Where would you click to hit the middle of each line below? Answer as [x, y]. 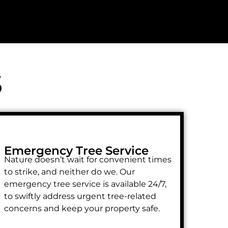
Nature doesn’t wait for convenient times [88, 159]
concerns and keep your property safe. [82, 208]
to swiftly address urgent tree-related [80, 196]
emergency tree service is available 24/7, [85, 184]
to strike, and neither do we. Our [69, 172]
